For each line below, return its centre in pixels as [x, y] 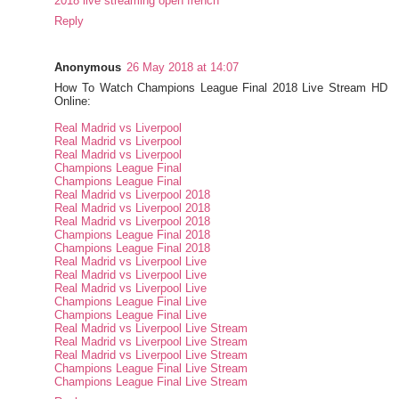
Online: [73, 102]
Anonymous [88, 68]
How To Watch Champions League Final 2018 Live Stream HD [221, 88]
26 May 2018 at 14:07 [183, 68]
